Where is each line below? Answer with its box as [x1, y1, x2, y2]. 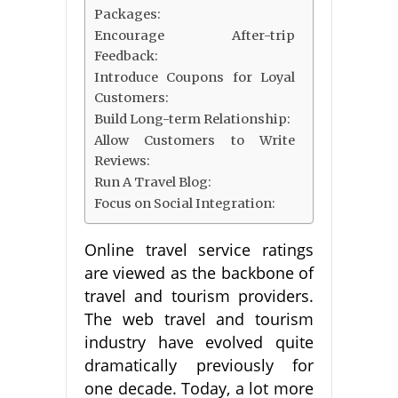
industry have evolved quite [84, 330, 314, 353]
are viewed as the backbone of [84, 261, 314, 283]
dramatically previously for [84, 354, 314, 376]
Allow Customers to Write [94, 131, 295, 148]
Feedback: [94, 47, 158, 64]
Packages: [94, 5, 161, 22]
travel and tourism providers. [84, 284, 314, 306]
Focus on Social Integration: [94, 195, 275, 211]
